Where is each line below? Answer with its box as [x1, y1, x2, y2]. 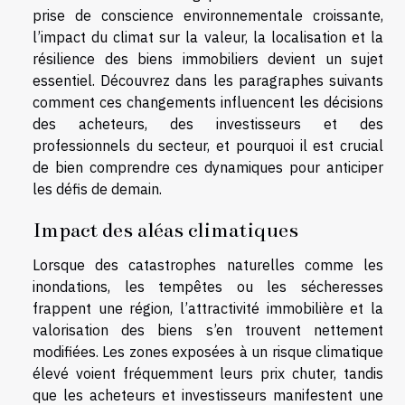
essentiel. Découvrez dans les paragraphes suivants [33, 71, 383, 89]
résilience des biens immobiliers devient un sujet [33, 49, 383, 68]
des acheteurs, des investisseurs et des [33, 114, 383, 133]
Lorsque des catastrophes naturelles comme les [33, 256, 383, 275]
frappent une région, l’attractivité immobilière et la [33, 299, 383, 318]
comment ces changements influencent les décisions [33, 92, 383, 111]
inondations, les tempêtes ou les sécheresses [33, 278, 383, 297]
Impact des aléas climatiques [33, 217, 298, 243]
